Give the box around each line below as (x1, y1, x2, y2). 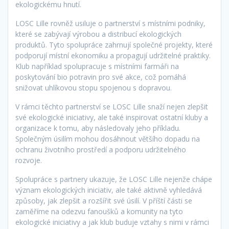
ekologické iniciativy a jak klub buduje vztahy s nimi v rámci (15, 217, 209, 227)
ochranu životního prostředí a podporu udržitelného (15, 145, 186, 155)
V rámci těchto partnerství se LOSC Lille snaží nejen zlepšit (15, 102, 208, 112)
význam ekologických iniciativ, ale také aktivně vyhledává (15, 185, 202, 195)
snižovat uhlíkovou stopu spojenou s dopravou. (15, 83, 172, 93)
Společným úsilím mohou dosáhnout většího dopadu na (15, 134, 200, 144)
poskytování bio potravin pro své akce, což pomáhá (15, 72, 186, 82)
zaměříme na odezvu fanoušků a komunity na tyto (15, 207, 183, 217)
